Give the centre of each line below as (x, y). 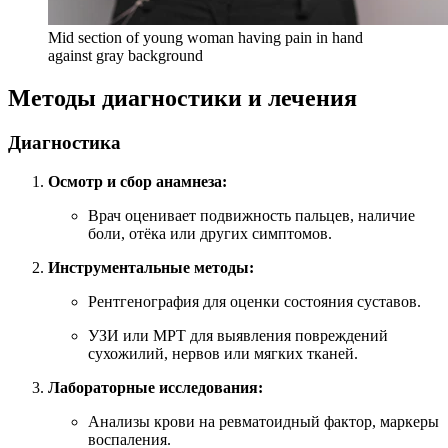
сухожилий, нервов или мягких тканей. (223, 353)
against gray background (125, 56)
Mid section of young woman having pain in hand (205, 38)
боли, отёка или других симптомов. (210, 233)
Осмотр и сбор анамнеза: (137, 181)
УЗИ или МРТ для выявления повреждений (238, 335)
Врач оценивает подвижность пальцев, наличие (251, 215)
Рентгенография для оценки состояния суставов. (254, 301)
